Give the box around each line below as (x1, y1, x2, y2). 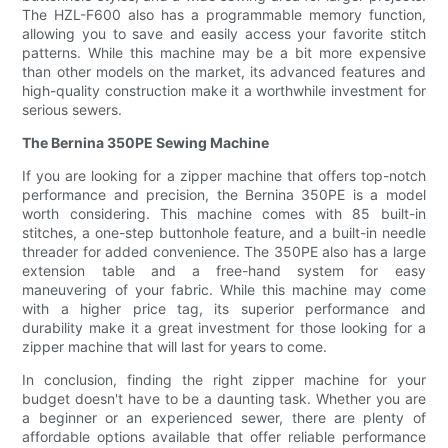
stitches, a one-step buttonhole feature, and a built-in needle (22, 224, 426, 242)
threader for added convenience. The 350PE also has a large (22, 243, 426, 261)
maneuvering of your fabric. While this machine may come (22, 281, 426, 299)
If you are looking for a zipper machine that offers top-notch (22, 167, 426, 185)
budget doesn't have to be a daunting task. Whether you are (22, 390, 426, 408)
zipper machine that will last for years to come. (22, 338, 328, 356)
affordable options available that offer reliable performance (22, 428, 426, 446)
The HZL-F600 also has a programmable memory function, (22, 6, 426, 24)
